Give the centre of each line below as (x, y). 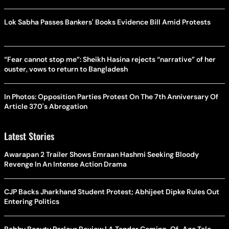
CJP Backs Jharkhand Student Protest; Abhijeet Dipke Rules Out (112, 192)
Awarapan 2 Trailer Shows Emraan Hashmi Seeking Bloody (101, 155)
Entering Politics (32, 202)
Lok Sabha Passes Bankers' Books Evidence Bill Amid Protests (107, 22)
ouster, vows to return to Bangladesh (66, 69)
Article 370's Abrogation (46, 107)
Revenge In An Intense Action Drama (65, 164)
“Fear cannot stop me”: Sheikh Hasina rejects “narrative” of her (110, 60)
